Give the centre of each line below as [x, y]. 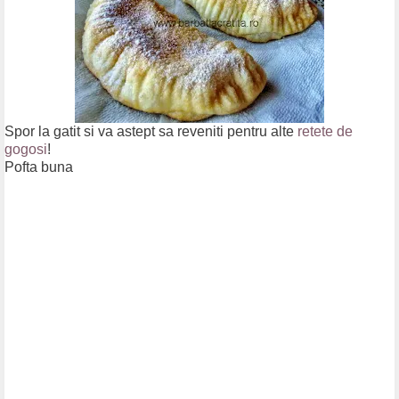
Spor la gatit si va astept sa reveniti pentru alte [151, 132]
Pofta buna [39, 167]
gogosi [26, 150]
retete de [325, 132]
